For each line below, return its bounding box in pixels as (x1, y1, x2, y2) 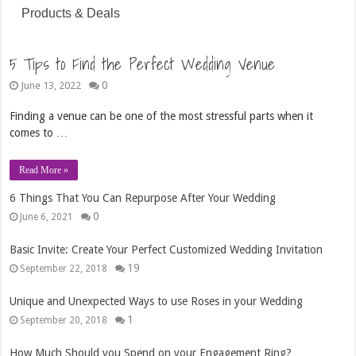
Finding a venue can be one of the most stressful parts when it (10, 109, 314, 122)
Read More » (19, 164, 69, 176)
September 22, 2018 (20, 263, 108, 274)
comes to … (10, 126, 68, 139)
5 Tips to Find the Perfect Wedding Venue (10, 51, 276, 77)
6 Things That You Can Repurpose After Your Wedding (10, 192, 277, 204)
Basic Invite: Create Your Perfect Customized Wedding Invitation (10, 243, 323, 256)
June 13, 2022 (21, 79, 82, 91)
